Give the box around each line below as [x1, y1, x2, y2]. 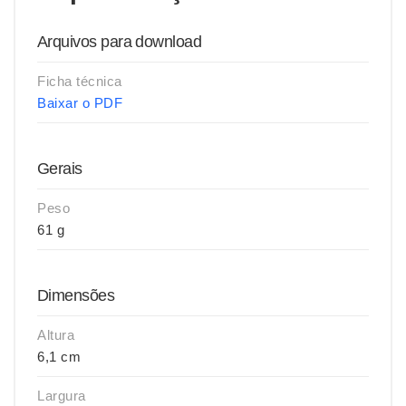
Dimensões [37, 286, 115, 304]
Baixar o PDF [37, 95, 122, 111]
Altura [37, 327, 74, 343]
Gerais [37, 159, 82, 178]
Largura [37, 388, 86, 403]
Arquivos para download [37, 33, 202, 51]
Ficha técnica [37, 73, 122, 89]
